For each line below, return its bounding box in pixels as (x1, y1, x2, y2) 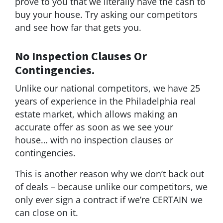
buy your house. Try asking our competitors (15, 8, 198, 20)
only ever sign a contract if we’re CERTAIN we (15, 193, 203, 206)
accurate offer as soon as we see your (15, 120, 173, 133)
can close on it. (15, 206, 78, 219)
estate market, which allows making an (15, 108, 178, 120)
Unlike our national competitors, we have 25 (15, 82, 200, 94)
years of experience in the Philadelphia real (15, 95, 196, 107)
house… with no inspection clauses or (15, 133, 173, 146)
